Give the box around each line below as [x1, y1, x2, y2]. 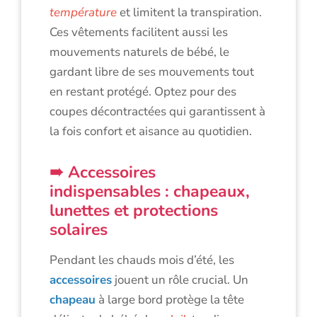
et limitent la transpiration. [117, 4, 262, 21]
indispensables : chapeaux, [50, 180, 250, 202]
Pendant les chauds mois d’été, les [50, 251, 234, 268]
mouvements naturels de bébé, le [50, 43, 229, 60]
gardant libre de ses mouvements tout [50, 63, 254, 80]
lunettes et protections [50, 199, 218, 221]
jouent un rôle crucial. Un [112, 271, 248, 288]
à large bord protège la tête [96, 291, 244, 308]
